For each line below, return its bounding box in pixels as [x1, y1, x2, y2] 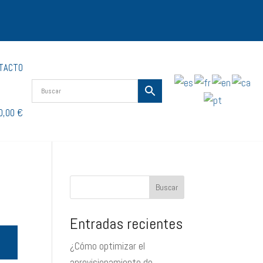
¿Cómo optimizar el [70, 240, 146, 252]
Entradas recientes [70, 214, 183, 234]
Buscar [155, 182, 178, 193]
